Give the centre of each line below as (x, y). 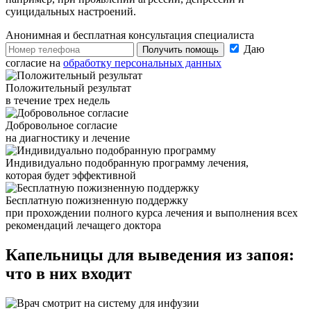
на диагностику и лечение (68, 138)
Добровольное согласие (61, 126)
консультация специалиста (190, 35)
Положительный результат (68, 88)
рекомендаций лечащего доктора (83, 226)
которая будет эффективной (71, 176)
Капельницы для (70, 255)
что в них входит (69, 274)
